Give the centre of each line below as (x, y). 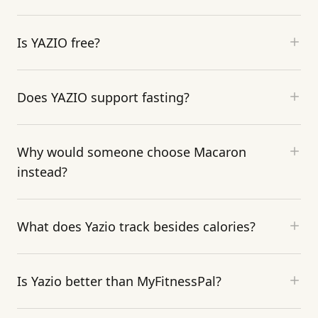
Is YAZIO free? (59, 42)
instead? (42, 171)
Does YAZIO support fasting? (103, 97)
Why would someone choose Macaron (132, 152)
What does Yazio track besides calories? (136, 226)
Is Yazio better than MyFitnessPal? (119, 281)
